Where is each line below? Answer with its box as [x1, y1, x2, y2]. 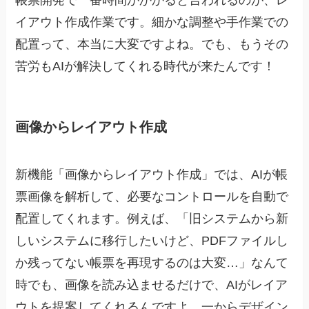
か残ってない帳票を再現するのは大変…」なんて [15, 256, 289, 270]
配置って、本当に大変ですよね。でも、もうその [15, 37, 289, 51]
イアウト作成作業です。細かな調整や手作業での [15, 14, 289, 29]
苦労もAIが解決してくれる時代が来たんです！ [15, 59, 276, 73]
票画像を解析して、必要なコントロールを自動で [15, 190, 289, 204]
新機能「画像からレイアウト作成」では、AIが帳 [15, 168, 288, 182]
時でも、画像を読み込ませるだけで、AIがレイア [15, 278, 288, 292]
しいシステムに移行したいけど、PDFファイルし [15, 234, 289, 248]
